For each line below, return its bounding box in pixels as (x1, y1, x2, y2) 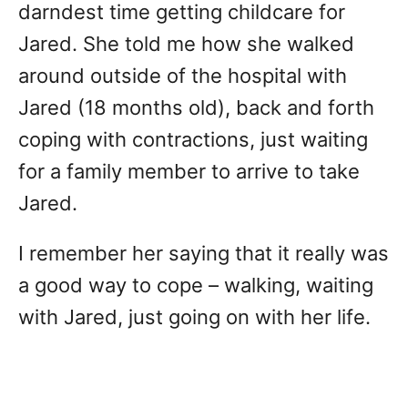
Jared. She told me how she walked (18, 32, 354, 56)
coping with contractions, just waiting (18, 127, 368, 152)
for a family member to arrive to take (18, 159, 360, 184)
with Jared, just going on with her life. (18, 305, 371, 330)
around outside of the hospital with (18, 64, 347, 88)
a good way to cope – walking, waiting (18, 273, 373, 298)
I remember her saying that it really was (18, 241, 389, 266)
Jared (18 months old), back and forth (18, 96, 374, 120)
